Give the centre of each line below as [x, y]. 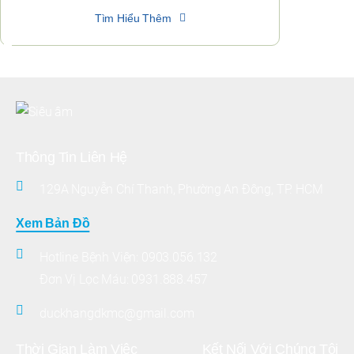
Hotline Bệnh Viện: [90, 258]
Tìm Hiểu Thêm [133, 19]
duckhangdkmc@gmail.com [117, 314]
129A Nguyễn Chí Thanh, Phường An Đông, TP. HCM [181, 190]
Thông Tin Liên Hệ [72, 158]
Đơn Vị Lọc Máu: [86, 280]
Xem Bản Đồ [53, 224]
